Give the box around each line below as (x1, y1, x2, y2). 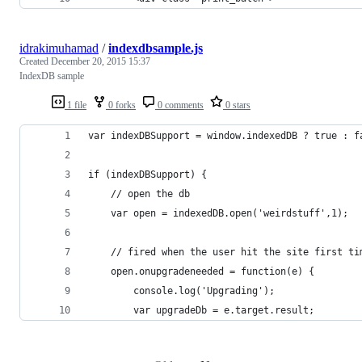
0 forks (106, 99, 136, 111)
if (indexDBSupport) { (88, 168, 207, 180)
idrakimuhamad (19, 40, 99, 55)
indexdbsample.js (108, 40, 203, 55)
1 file (65, 99, 86, 111)
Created (19, 55, 51, 67)
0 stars (223, 99, 250, 111)
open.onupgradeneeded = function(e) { (88, 265, 314, 277)
